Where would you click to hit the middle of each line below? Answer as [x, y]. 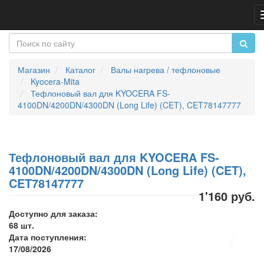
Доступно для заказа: [53, 213]
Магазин [34, 70]
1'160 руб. [227, 196]
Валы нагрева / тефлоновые [166, 70]
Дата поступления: [48, 237]
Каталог [80, 70]
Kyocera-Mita [55, 81]
